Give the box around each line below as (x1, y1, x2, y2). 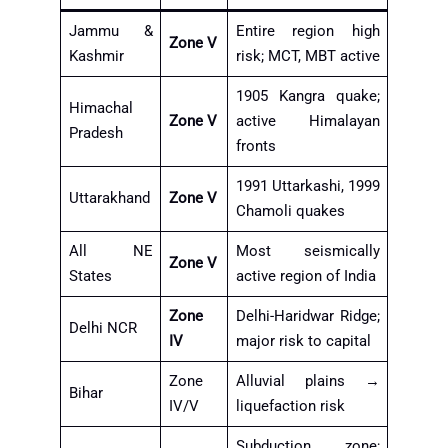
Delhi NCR (68, 318, 137, 337)
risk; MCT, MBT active (235, 46, 380, 65)
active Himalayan (235, 111, 380, 130)
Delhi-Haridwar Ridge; (235, 306, 380, 325)
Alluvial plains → (235, 371, 380, 390)
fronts (235, 136, 276, 155)
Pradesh (68, 123, 123, 142)
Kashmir (68, 46, 124, 65)
